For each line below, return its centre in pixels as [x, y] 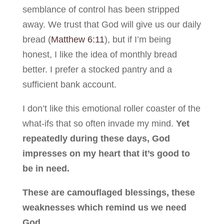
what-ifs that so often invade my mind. [99, 123]
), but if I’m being [137, 39]
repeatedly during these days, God [96, 138]
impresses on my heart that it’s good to [106, 153]
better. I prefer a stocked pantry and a [97, 69]
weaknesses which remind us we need [104, 207]
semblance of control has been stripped [101, 9]
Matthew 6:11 [77, 39]
